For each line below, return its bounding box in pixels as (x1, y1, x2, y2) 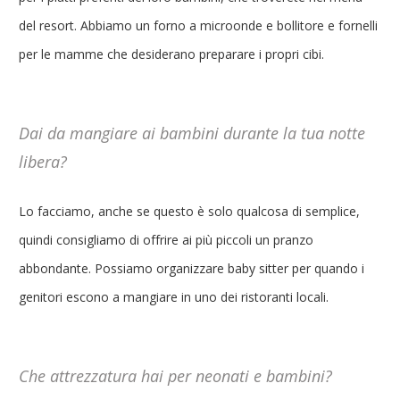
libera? (19, 151, 67, 172)
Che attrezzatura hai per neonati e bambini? (19, 365, 332, 387)
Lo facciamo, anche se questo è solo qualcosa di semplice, (19, 203, 360, 220)
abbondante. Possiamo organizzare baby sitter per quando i (19, 260, 364, 277)
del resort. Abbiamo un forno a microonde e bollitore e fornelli (19, 17, 378, 34)
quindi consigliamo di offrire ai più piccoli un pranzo (19, 231, 313, 248)
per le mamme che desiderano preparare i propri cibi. (19, 46, 324, 62)
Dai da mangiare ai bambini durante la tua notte (19, 122, 365, 144)
